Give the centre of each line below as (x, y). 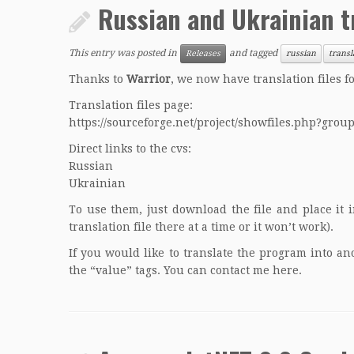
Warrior (149, 79)
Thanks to (98, 79)
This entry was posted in (124, 53)
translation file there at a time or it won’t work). (201, 227)
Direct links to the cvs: (130, 149)
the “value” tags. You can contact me (171, 270)
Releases (203, 53)
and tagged (253, 53)
